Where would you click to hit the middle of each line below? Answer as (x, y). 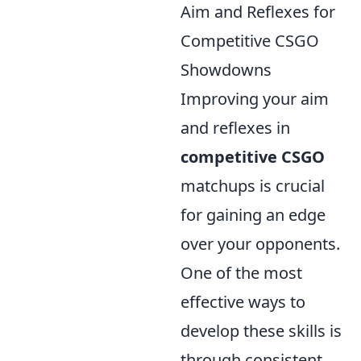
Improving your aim (255, 99)
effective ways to (243, 302)
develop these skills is (261, 331)
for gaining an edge (253, 215)
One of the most (241, 273)
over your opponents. (260, 244)
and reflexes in (235, 128)
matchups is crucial (253, 186)
